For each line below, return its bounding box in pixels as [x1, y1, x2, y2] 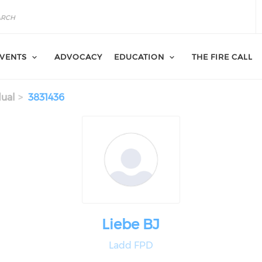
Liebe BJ [102, 216, 160, 233]
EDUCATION [114, 52, 164, 61]
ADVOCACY [54, 52, 102, 61]
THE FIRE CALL [192, 52, 253, 61]
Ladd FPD [108, 240, 153, 251]
